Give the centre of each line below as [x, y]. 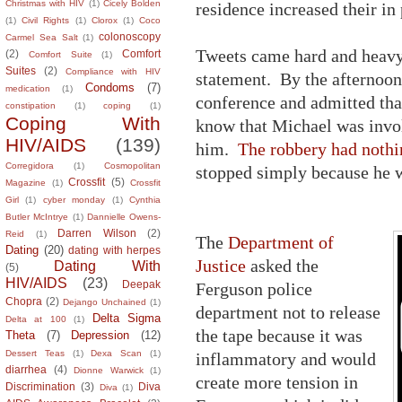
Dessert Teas [35, 353]
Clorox [104, 20]
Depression [100, 335]
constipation [31, 105]
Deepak [141, 284]
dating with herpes [114, 249]
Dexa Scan [117, 353]
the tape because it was [279, 335]
